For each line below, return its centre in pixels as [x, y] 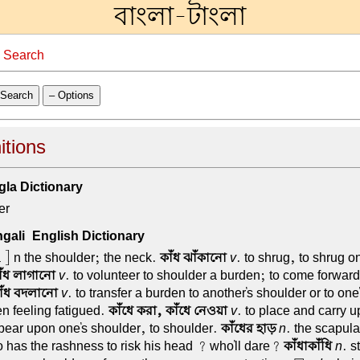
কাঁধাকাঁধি [307, 346]
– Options [71, 95]
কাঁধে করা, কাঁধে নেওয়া [168, 311]
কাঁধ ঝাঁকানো [193, 258]
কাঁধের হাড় [248, 328]
